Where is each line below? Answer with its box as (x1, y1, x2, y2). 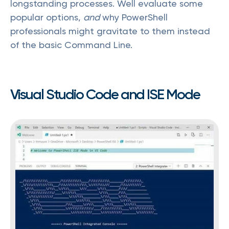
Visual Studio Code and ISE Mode (10, 86, 200, 103)
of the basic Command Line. (10, 39, 132, 50)
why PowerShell (100, 12, 168, 22)
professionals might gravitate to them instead (10, 26, 210, 36)
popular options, (10, 12, 83, 22)
